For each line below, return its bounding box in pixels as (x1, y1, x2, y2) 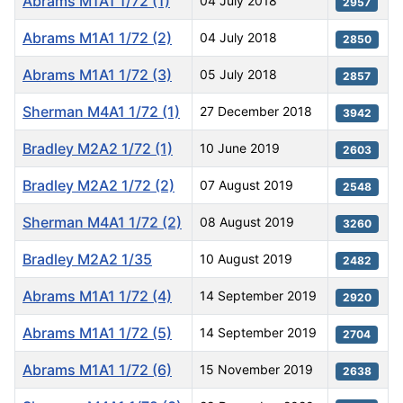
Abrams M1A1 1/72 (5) (22, 324, 172, 343)
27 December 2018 (200, 103, 312, 120)
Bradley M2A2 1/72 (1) (22, 139, 173, 158)
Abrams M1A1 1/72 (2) (22, 29, 172, 48)
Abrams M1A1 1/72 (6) (22, 361, 172, 380)
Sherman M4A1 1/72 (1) (22, 103, 180, 121)
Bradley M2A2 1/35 (22, 250, 152, 269)
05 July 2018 (200, 67, 277, 83)
